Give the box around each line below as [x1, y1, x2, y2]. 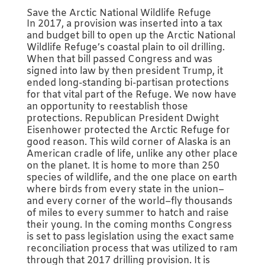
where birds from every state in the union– [26, 183, 224, 196]
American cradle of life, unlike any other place [26, 148, 238, 161]
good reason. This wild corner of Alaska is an [26, 136, 231, 149]
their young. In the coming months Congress [26, 219, 232, 232]
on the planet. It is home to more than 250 [26, 160, 219, 173]
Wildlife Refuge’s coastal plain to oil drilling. [26, 41, 225, 54]
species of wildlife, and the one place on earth [26, 172, 237, 185]
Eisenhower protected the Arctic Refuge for [26, 124, 230, 137]
